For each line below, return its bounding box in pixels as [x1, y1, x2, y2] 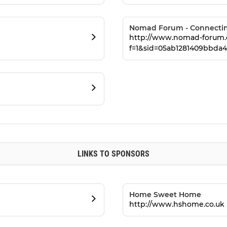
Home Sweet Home [129, 190, 201, 200]
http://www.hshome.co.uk [129, 200, 224, 209]
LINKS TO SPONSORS [78, 149, 149, 159]
